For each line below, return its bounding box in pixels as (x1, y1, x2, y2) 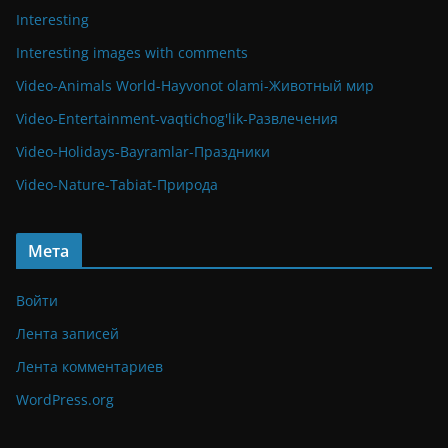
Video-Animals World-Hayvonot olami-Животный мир (16, 75, 374, 95)
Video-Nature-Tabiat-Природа (16, 174, 218, 194)
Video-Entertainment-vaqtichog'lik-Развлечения (16, 108, 338, 128)
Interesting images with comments (16, 42, 248, 62)
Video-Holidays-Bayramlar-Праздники (16, 141, 270, 161)
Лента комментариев (16, 356, 163, 376)
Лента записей (16, 323, 119, 343)
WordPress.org (16, 389, 114, 409)
